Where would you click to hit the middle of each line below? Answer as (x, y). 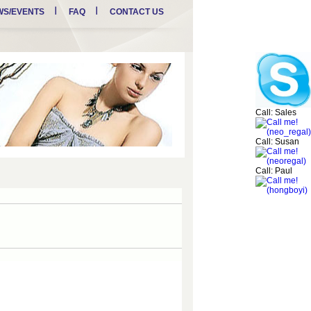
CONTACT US (136, 12)
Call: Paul (274, 171)
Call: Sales (276, 112)
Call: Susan (277, 142)
